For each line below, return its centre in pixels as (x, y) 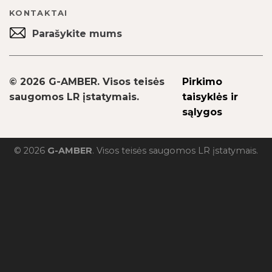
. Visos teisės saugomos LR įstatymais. (175, 150)
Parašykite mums (77, 33)
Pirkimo (202, 81)
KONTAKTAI (39, 13)
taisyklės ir (210, 97)
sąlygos (202, 112)
